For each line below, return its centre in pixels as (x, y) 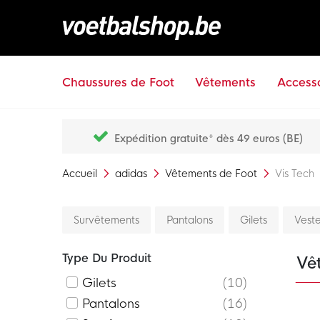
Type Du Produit (107, 258)
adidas (132, 174)
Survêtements (106, 220)
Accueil (81, 174)
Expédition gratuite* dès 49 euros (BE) (209, 139)
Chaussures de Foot (118, 82)
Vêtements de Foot (212, 174)
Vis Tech (295, 174)
